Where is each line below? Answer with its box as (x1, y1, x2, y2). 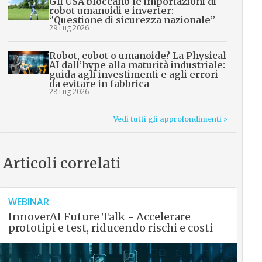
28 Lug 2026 (49, 87, 89, 97)
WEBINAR (8, 195, 49, 209)
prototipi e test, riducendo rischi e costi (8, 221, 213, 235)
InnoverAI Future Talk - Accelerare (8, 210, 191, 224)
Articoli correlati (2, 154, 120, 173)
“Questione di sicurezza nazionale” (49, 14, 215, 26)
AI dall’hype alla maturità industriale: (49, 59, 225, 71)
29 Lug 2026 (49, 23, 89, 33)
